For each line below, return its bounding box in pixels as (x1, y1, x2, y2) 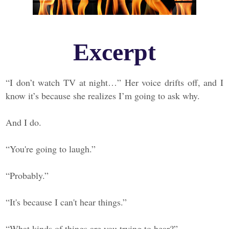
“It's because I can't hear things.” (6, 196, 127, 209)
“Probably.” (6, 169, 49, 182)
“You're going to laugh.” (6, 143, 96, 155)
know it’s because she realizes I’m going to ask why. (6, 89, 200, 102)
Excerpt (73, 38, 156, 66)
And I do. (6, 116, 42, 129)
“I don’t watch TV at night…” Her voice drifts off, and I (6, 76, 223, 89)
